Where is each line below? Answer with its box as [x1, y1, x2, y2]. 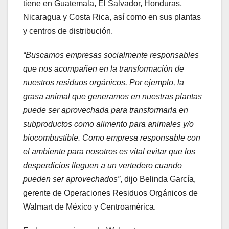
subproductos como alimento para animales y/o [23, 120, 194, 129]
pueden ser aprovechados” [23, 175, 120, 184]
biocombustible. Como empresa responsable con [23, 133, 200, 143]
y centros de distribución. [23, 27, 113, 36]
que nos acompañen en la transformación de [23, 64, 184, 74]
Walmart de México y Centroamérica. [23, 202, 156, 212]
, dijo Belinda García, [120, 175, 196, 184]
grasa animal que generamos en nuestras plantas [23, 92, 202, 101]
